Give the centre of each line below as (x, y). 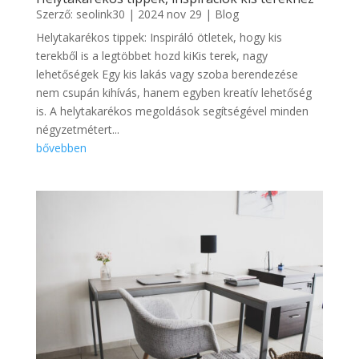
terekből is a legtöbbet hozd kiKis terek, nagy (151, 55)
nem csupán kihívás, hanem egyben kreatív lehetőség (173, 92)
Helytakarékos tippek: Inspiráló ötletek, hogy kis (159, 37)
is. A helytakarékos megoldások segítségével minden (172, 111)
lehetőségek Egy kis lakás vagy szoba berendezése (167, 74)
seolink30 (100, 14)
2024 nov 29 (169, 14)
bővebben (61, 147)
